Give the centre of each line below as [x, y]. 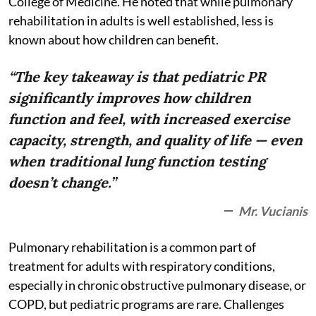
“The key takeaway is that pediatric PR [137, 76]
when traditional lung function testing [137, 161]
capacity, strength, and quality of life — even [156, 140]
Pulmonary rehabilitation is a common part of [132, 247]
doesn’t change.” [62, 182]
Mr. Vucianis [273, 211]
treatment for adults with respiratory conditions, [142, 266]
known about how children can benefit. [114, 39]
